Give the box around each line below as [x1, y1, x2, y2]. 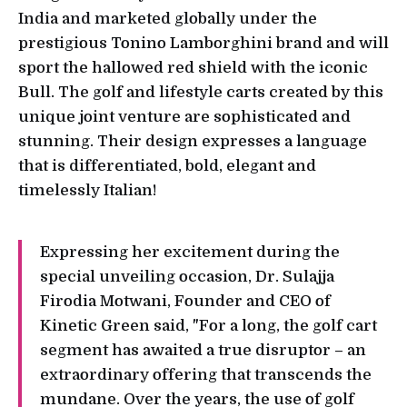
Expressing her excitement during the [40, 243, 340, 262]
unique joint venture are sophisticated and [18, 108, 351, 126]
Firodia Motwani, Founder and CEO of [40, 293, 331, 311]
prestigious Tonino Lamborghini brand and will [18, 35, 389, 53]
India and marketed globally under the [18, 10, 317, 28]
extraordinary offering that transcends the [40, 366, 372, 384]
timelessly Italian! [18, 182, 157, 200]
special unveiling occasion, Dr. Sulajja [40, 268, 334, 286]
